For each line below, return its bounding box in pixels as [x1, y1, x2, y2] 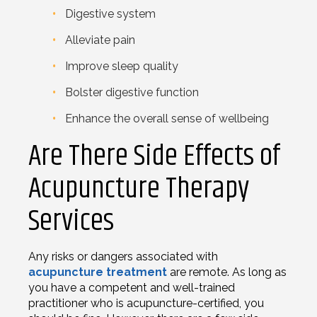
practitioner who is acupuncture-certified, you [28, 296, 264, 310]
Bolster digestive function [65, 85, 199, 99]
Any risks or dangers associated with [28, 249, 218, 263]
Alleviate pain [65, 33, 135, 47]
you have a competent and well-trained [28, 280, 235, 294]
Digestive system [65, 6, 156, 21]
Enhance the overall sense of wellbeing [65, 111, 269, 125]
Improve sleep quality [65, 59, 178, 73]
